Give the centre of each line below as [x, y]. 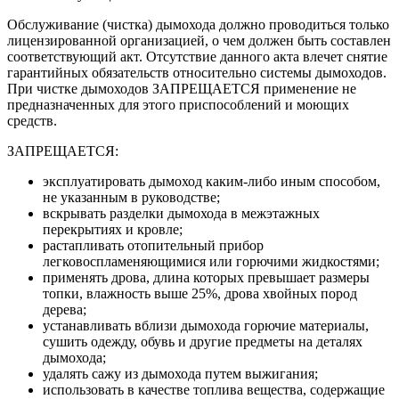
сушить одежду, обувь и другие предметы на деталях [203, 342]
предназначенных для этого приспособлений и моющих [178, 105]
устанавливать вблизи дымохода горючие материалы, [206, 326]
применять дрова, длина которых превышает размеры [206, 278]
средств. [32, 121]
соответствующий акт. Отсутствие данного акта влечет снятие [197, 57]
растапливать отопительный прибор [153, 246]
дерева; [65, 310]
